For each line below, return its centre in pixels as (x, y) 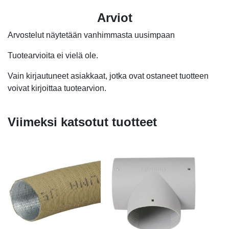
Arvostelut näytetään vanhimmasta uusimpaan (91, 35)
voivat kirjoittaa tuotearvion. (57, 88)
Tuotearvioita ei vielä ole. (53, 56)
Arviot (114, 18)
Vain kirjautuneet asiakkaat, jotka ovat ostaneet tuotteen (108, 76)
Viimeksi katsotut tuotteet (82, 122)
